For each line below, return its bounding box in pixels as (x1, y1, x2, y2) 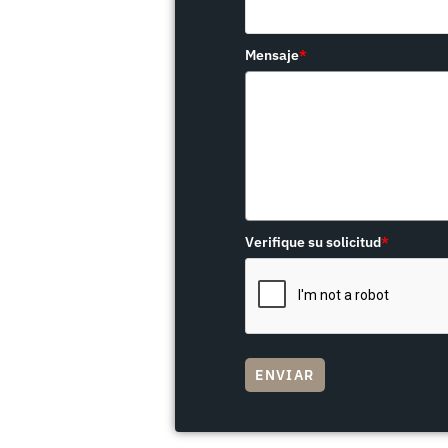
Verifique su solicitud (245, 232, 382, 251)
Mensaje (245, 45, 300, 64)
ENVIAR (255, 365, 315, 384)
